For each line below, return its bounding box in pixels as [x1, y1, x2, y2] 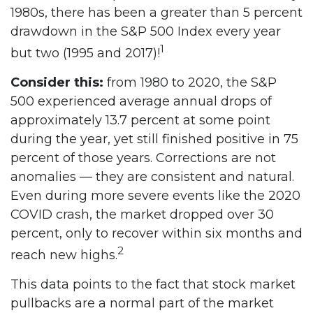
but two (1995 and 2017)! [10, 45, 160, 61]
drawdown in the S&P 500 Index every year [10, 24, 281, 39]
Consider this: [10, 75, 103, 90]
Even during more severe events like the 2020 [10, 188, 300, 203]
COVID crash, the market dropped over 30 [10, 207, 274, 222]
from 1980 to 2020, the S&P [103, 75, 277, 90]
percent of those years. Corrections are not [10, 150, 276, 166]
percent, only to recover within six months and [10, 226, 303, 241]
